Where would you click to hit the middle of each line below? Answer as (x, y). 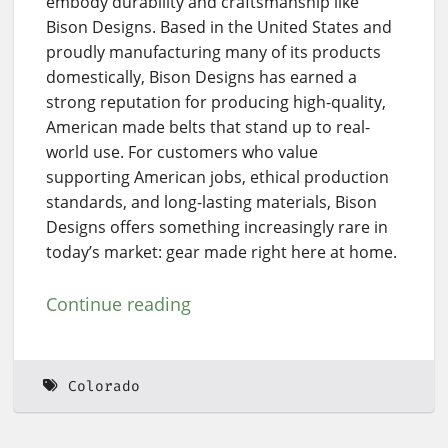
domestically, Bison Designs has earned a (201, 77)
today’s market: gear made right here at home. (221, 252)
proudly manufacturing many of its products (213, 52)
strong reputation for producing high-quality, (216, 102)
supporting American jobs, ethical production (217, 177)
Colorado (103, 386)
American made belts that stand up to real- (208, 127)
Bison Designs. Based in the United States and (219, 27)
